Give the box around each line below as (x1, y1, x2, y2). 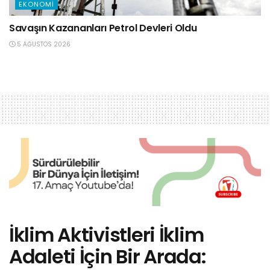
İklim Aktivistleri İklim (9, 221, 204, 249)
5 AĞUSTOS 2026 (15, 40, 71, 49)
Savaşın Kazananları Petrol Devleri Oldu (9, 21, 197, 36)
